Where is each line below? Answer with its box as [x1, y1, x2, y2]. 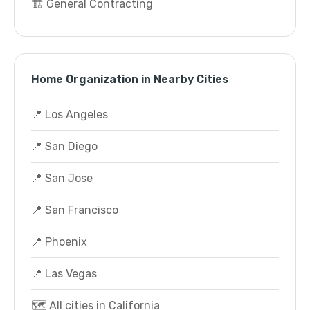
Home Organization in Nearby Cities [31, 73, 228, 86]
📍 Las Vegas [31, 267, 97, 280]
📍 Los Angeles [31, 108, 108, 121]
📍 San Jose [31, 172, 93, 185]
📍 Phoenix [31, 235, 87, 248]
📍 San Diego [31, 140, 98, 153]
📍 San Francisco [31, 203, 118, 217]
